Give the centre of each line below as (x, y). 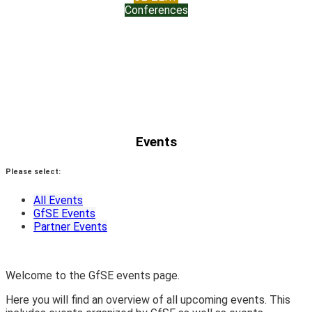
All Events (58, 201)
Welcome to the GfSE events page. (93, 276)
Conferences (156, 10)
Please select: (33, 172)
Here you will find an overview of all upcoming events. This (148, 300)
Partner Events (70, 227)
